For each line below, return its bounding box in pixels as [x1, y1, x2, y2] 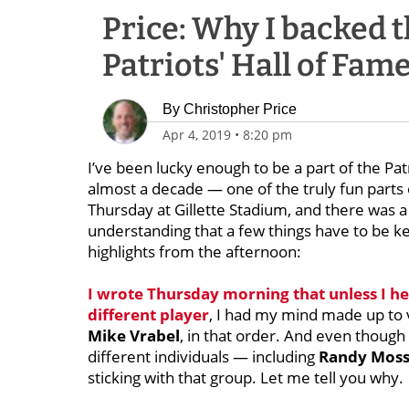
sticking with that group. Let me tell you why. [88, 367, 404, 388]
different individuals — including [88, 346, 319, 367]
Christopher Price [184, 101, 297, 117]
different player [88, 304, 209, 325]
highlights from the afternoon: [88, 241, 301, 262]
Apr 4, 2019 [163, 126, 231, 143]
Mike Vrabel [88, 325, 180, 346]
